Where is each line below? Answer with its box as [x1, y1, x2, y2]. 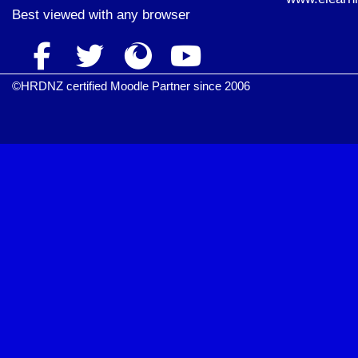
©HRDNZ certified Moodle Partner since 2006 [12, 79, 250, 93]
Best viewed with [12, 7, 117, 22]
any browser [117, 7, 190, 22]
